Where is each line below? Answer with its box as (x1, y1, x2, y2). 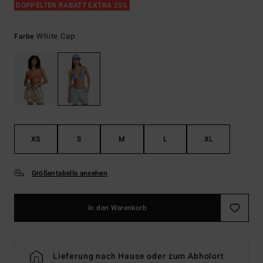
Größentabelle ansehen (31, 168, 108, 179)
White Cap (36, 31, 75, 42)
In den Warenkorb (88, 203, 147, 214)
